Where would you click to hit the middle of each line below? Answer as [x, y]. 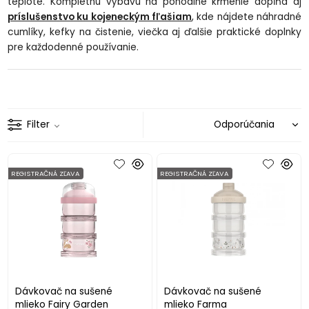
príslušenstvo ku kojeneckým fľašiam [100, 17]
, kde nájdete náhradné [247, 17]
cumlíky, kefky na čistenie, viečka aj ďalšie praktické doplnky [154, 32]
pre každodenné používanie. [73, 47]
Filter [39, 125]
